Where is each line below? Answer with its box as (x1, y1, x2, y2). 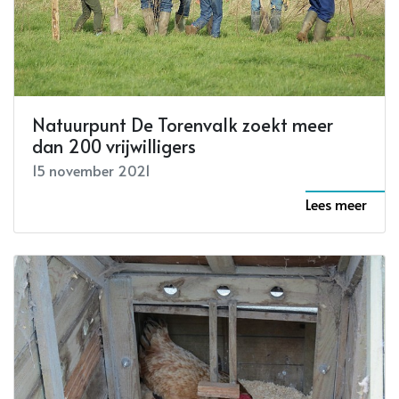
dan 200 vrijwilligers (32, 133, 196, 159)
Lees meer (305, 193, 367, 214)
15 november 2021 (32, 159, 151, 180)
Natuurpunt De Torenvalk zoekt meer (32, 111, 333, 137)
